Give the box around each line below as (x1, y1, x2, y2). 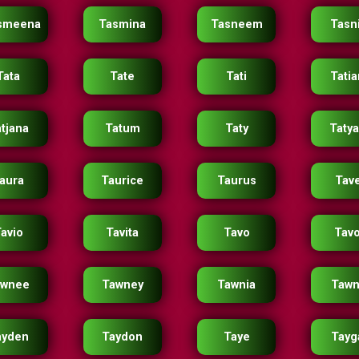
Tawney (101, 278, 143, 292)
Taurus (216, 174, 256, 188)
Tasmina (99, 18, 147, 31)
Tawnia (217, 278, 256, 292)
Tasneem (211, 18, 263, 31)
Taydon (102, 330, 143, 344)
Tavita (106, 226, 139, 240)
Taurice (101, 174, 144, 188)
